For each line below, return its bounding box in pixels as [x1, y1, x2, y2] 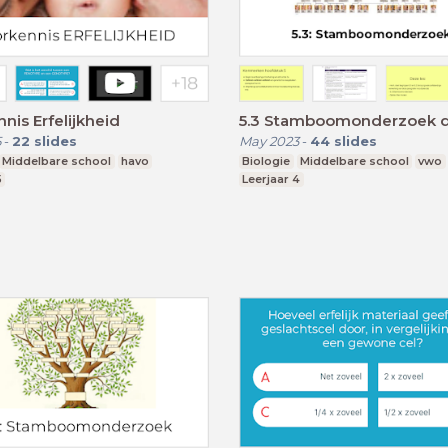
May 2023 [239, 132, 299, 149]
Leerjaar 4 [242, 171, 301, 186]
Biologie [242, 153, 291, 168]
